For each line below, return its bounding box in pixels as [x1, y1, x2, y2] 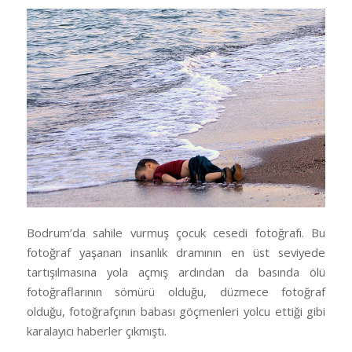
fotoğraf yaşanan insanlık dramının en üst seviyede [26, 244, 326, 260]
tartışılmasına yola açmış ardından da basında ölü [26, 263, 326, 280]
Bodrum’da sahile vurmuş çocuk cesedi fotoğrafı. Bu [26, 224, 326, 240]
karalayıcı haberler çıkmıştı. [26, 322, 167, 339]
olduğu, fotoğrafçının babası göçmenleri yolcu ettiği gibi [26, 302, 326, 319]
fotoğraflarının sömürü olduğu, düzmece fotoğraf [26, 283, 326, 299]
